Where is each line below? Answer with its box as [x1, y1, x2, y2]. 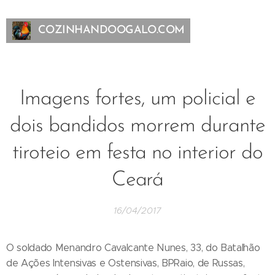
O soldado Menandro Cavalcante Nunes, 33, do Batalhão [6, 242, 260, 254]
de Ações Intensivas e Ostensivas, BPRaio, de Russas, [6, 257, 245, 269]
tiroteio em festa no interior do [12, 142, 263, 164]
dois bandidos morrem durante [10, 115, 265, 137]
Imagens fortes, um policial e [20, 88, 255, 110]
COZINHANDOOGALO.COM [38, 25, 185, 36]
